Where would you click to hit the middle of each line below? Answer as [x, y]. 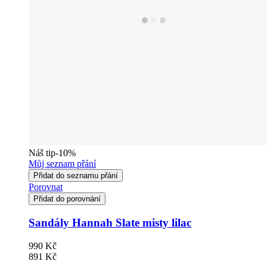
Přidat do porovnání [67, 199]
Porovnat [46, 187]
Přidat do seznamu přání [76, 176]
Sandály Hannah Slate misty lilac [110, 223]
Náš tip [42, 153]
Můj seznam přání [62, 164]
